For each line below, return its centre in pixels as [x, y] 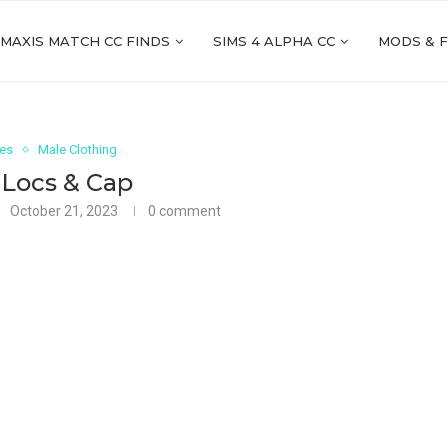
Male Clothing [78, 149]
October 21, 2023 [64, 211]
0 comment [185, 211]
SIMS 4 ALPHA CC [274, 41]
